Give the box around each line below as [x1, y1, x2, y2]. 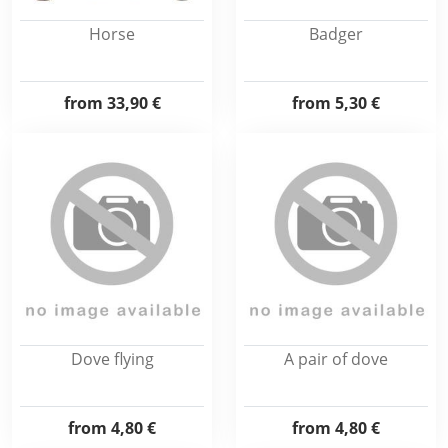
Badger [309, 23, 363, 45]
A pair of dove [284, 348, 388, 370]
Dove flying [70, 348, 154, 370]
